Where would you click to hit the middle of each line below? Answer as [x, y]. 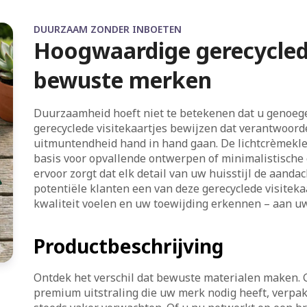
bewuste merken [122, 80]
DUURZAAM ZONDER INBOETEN [107, 29]
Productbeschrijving [128, 246]
